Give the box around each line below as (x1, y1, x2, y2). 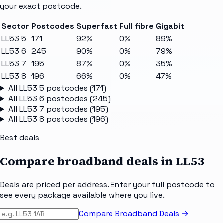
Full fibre (119, 21, 154, 32)
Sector (1, 21, 29, 32)
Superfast (76, 21, 117, 32)
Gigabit (156, 21, 184, 32)
